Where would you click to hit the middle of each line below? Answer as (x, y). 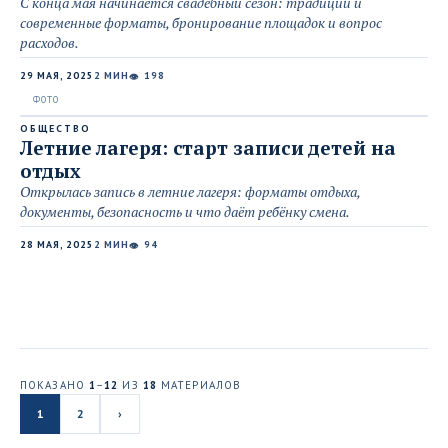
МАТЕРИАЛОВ (199, 385)
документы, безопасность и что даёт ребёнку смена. (185, 211)
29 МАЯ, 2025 (57, 75)
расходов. (49, 42)
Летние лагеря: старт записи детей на (208, 147)
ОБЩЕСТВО (55, 128)
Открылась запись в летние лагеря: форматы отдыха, (190, 191)
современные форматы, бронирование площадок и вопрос (201, 22)
